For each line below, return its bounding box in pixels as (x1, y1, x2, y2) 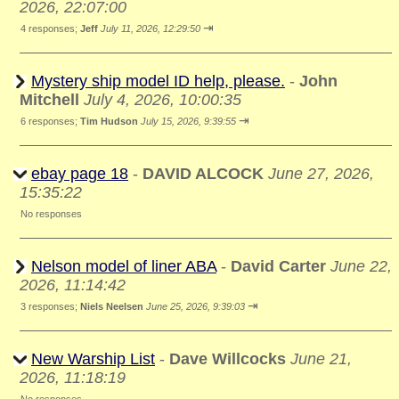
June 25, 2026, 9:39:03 (146, 301, 245, 312)
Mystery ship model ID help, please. (31, 72, 285, 90)
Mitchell (20, 91, 79, 109)
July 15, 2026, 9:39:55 (141, 116, 236, 126)
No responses (20, 208, 82, 219)
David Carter (231, 257, 326, 275)
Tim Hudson (80, 116, 138, 126)
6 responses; (20, 116, 80, 126)
